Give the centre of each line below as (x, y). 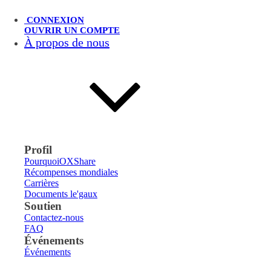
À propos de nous (67, 42)
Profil (38, 150)
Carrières (41, 183)
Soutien (43, 206)
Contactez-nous (54, 217)
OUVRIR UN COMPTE (72, 30)
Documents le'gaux (61, 194)
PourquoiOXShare (60, 161)
